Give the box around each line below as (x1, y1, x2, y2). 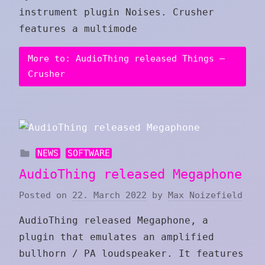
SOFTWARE (67, 147, 111, 159)
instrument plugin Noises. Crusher (19, 6, 214, 18)
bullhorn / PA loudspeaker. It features (19, 248, 244, 260)
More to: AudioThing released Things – (28, 53, 225, 64)
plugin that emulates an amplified (19, 231, 214, 243)
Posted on (19, 190, 72, 201)
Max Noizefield (168, 190, 243, 201)
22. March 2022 (72, 190, 147, 201)
